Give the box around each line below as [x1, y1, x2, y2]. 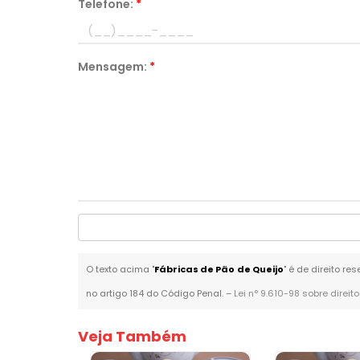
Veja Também [78, 326, 187, 346]
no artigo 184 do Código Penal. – [86, 287, 235, 300]
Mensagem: [78, 59, 150, 75]
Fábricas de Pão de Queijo [154, 263, 284, 276]
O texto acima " [86, 263, 155, 276]
